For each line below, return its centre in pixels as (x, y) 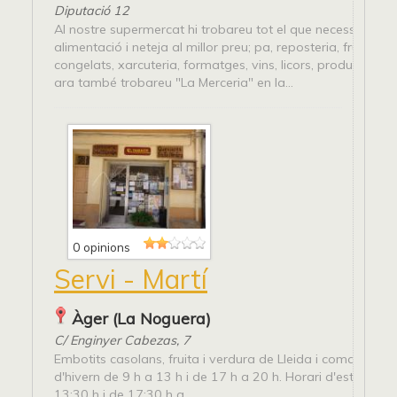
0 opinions (101, 247)
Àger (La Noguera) (141, 319)
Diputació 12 (92, 10)
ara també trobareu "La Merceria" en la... (174, 82)
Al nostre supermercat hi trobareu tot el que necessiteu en (224, 29)
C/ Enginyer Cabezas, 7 (122, 340)
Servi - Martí (131, 279)
